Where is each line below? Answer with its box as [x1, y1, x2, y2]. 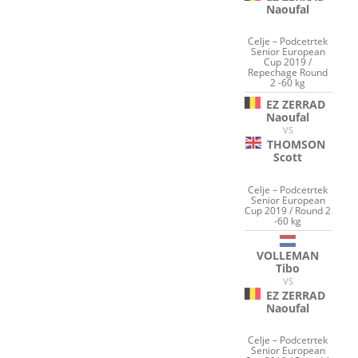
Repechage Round [248, 66, 328, 80]
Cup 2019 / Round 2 [245, 203, 332, 217]
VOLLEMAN [257, 247, 320, 263]
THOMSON [266, 137, 325, 153]
